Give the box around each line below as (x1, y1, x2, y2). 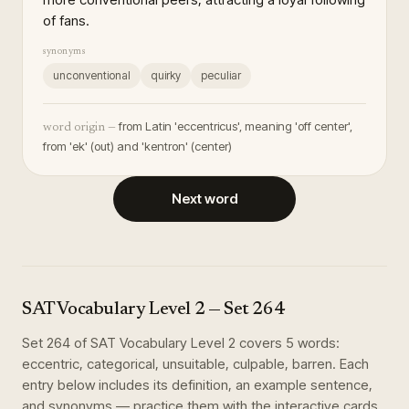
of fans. (43, 12, 89, 29)
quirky (151, 68, 181, 82)
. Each (332, 355, 369, 372)
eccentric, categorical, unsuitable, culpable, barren (22, 355, 332, 372)
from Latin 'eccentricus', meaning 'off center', (119, 119, 352, 133)
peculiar (201, 68, 241, 82)
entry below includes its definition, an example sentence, (22, 376, 372, 393)
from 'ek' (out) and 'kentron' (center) (43, 139, 232, 153)
